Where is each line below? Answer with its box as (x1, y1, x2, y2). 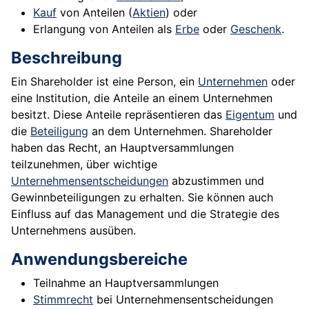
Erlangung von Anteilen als (33, 22, 175, 37)
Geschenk (230, 22, 281, 37)
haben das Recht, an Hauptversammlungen (11, 141, 234, 155)
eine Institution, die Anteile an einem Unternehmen (11, 91, 272, 106)
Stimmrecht (33, 292, 93, 307)
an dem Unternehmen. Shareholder (88, 124, 272, 139)
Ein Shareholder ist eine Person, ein (11, 74, 198, 89)
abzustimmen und (168, 174, 264, 188)
